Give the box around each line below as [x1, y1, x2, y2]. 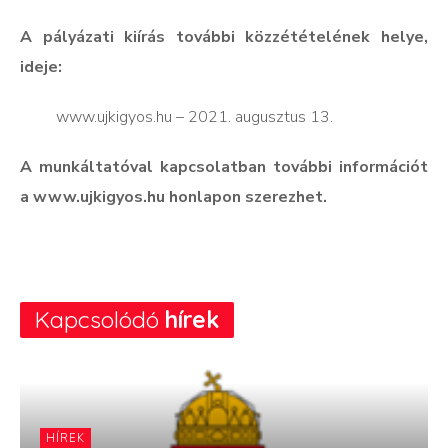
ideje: [20, 56, 62, 79]
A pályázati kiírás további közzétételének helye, [20, 26, 428, 49]
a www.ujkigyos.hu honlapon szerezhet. [20, 186, 327, 209]
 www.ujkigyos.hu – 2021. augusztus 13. [20, 106, 333, 129]
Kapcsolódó [35, 305, 159, 335]
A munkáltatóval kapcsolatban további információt [20, 156, 428, 179]
